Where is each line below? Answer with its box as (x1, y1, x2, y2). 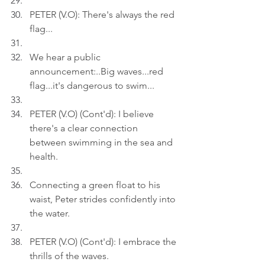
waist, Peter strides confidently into (30, 193, 178, 205)
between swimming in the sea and (30, 137, 175, 148)
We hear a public (30, 51, 103, 63)
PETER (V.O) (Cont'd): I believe (30, 108, 156, 119)
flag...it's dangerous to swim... (30, 80, 154, 91)
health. (30, 151, 58, 162)
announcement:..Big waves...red (30, 66, 166, 77)
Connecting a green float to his (30, 179, 163, 190)
